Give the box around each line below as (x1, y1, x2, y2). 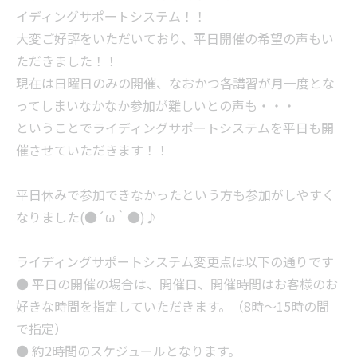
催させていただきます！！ (16, 140, 169, 159)
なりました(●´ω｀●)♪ (16, 207, 158, 226)
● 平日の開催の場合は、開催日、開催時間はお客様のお (16, 274, 338, 293)
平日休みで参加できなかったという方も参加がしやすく (16, 185, 335, 204)
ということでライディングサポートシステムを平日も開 (16, 118, 334, 137)
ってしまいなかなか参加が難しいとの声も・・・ (16, 96, 296, 115)
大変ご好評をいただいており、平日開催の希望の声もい (16, 29, 334, 48)
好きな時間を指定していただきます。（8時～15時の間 (16, 296, 329, 316)
